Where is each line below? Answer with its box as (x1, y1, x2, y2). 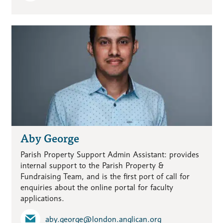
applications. (20, 194, 64, 204)
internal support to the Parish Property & (20, 161, 164, 171)
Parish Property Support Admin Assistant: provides (20, 150, 199, 160)
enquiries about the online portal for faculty (20, 183, 173, 193)
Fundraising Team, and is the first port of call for (20, 172, 190, 182)
